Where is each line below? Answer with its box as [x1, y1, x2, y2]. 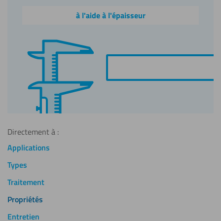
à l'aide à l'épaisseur [75, 9, 146, 21]
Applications [7, 142, 50, 153]
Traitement [7, 176, 44, 188]
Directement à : [7, 126, 59, 138]
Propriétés [7, 193, 43, 205]
